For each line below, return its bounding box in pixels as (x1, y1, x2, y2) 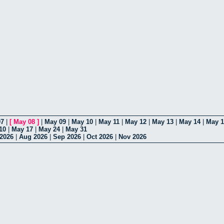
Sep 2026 (53, 132, 81, 140)
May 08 (13, 117, 35, 125)
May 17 (11, 125, 33, 133)
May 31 (65, 125, 87, 133)
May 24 (38, 125, 60, 133)
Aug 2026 (19, 132, 47, 140)
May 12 (125, 117, 146, 125)
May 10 (71, 117, 93, 125)
